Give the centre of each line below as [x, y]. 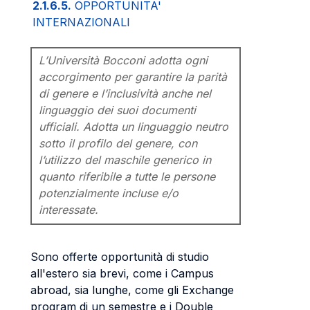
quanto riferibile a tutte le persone [127, 176]
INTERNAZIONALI [81, 22]
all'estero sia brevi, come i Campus [122, 273]
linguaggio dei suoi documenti [117, 110]
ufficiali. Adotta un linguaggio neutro [134, 127]
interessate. [69, 210]
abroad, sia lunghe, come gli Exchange [132, 290]
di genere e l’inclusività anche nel [125, 93]
